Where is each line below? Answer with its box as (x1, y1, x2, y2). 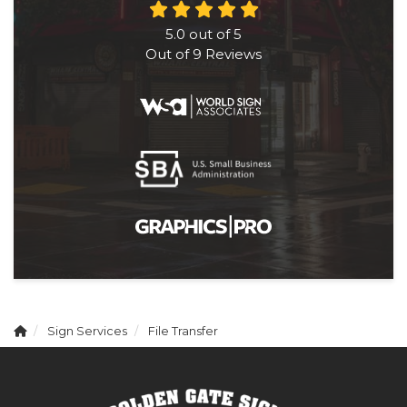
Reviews (202, 45, 262, 64)
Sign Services (47, 324, 127, 339)
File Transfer (148, 324, 218, 339)
